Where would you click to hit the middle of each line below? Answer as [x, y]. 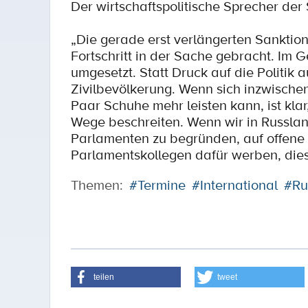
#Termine [157, 185]
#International [235, 185]
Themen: [97, 185]
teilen [104, 277]
